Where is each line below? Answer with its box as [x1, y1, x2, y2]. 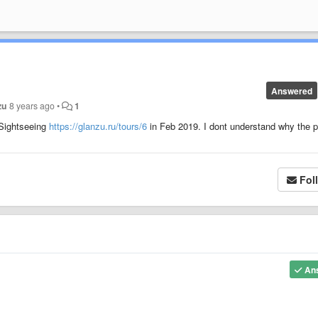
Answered [270, 84, 312, 97]
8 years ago [9, 99, 55, 112]
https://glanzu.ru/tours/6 [49, 119, 147, 133]
